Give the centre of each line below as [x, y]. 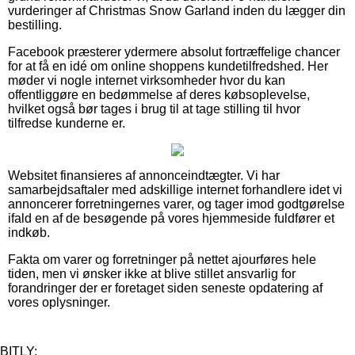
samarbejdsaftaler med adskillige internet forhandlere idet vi [175, 189]
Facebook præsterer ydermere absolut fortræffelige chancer [174, 52]
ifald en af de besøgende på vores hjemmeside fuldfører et [171, 218]
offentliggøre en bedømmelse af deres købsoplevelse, [159, 94]
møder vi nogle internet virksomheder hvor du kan [147, 80]
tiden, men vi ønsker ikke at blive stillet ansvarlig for [152, 273]
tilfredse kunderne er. [67, 123]
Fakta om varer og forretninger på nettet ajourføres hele [162, 259]
